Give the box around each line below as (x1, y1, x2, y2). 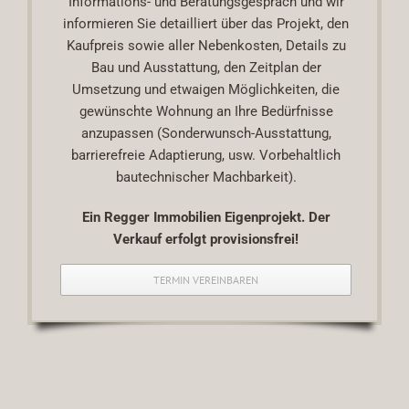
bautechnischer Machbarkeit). (115, 169, 297, 186)
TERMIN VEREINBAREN (153, 273, 258, 288)
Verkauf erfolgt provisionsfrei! (113, 231, 299, 248)
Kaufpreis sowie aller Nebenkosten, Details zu (66, 37, 346, 55)
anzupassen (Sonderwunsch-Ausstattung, (80, 125, 331, 142)
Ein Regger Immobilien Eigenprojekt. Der (81, 209, 330, 226)
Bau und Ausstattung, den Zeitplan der (90, 59, 321, 77)
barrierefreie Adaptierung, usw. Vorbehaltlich (71, 147, 341, 164)
